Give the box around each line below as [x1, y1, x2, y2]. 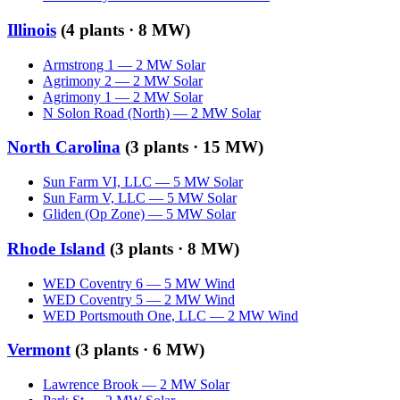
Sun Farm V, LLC [43, 190, 146, 206]
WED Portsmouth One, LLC [43, 307, 206, 323]
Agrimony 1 [43, 88, 112, 104]
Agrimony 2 [43, 72, 112, 88]
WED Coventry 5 [43, 291, 143, 307]
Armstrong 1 [43, 56, 114, 72]
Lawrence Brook [43, 376, 138, 392]
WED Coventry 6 [43, 275, 143, 291]
